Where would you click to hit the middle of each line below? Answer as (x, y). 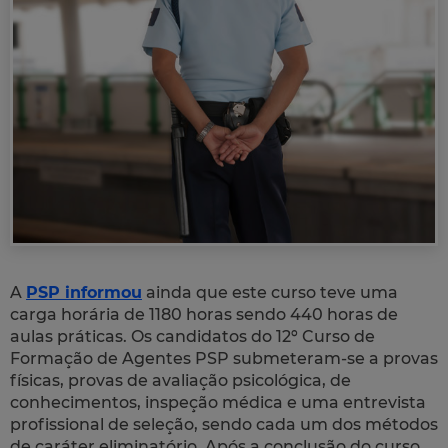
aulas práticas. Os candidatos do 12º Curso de (192, 337)
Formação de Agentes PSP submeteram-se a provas (224, 359)
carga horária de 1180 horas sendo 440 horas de (204, 315)
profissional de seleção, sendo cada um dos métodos (224, 425)
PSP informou (84, 293)
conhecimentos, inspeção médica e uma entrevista (218, 403)
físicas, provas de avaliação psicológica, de (180, 381)
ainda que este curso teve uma (270, 293)
